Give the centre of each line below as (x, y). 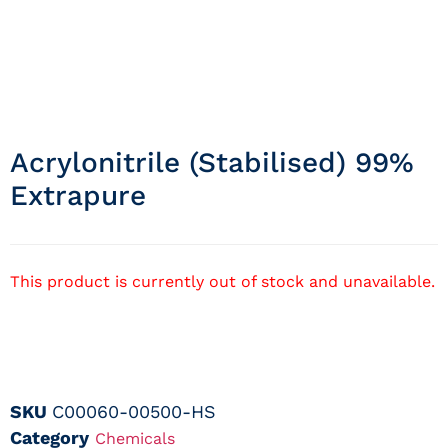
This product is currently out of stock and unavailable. (222, 282)
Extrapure (78, 196)
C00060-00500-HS (134, 411)
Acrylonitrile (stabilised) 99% (212, 163)
